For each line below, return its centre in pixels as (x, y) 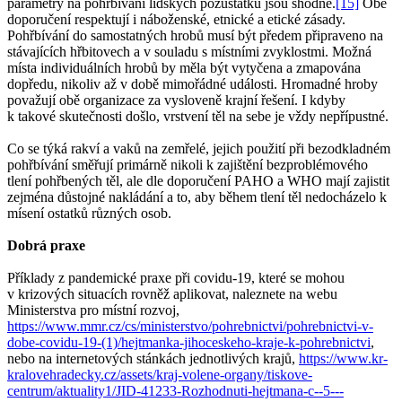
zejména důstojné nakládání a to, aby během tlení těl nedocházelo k (197, 197)
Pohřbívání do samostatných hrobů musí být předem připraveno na (195, 36)
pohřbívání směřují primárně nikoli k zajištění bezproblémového (188, 165)
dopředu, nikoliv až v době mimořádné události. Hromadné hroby (192, 84)
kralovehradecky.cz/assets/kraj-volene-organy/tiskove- (160, 375)
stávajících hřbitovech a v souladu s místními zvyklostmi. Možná (189, 52)
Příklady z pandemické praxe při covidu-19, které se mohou (176, 278)
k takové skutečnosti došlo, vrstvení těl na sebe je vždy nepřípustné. (198, 117)
